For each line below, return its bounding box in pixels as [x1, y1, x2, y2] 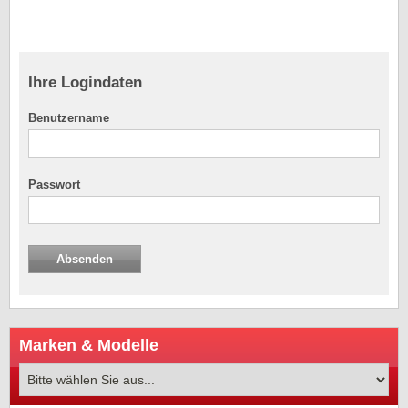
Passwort [28, 178, 80, 192]
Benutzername [28, 111, 109, 126]
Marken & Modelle [19, 336, 158, 355]
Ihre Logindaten [28, 74, 142, 92]
